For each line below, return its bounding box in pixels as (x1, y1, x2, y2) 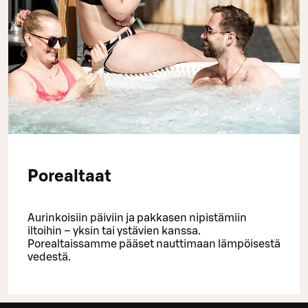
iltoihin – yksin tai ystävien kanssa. (27, 225, 201, 237)
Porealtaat (27, 168, 111, 186)
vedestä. (27, 252, 71, 263)
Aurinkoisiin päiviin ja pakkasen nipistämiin (27, 212, 247, 224)
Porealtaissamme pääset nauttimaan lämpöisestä (27, 239, 280, 250)
